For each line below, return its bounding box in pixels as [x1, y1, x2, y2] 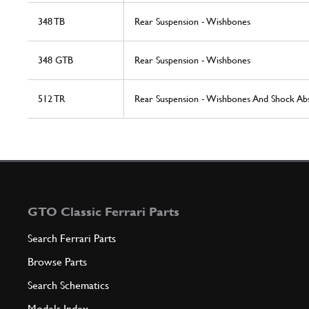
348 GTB [38, 54, 73, 66]
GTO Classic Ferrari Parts [28, 204, 179, 219]
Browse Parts [28, 255, 87, 269]
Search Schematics [28, 279, 109, 292]
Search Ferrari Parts [28, 232, 116, 246]
